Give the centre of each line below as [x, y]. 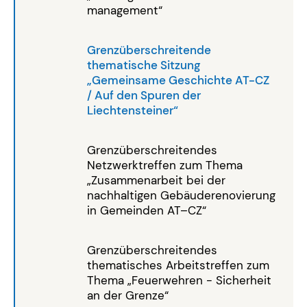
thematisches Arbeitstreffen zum [178, 265]
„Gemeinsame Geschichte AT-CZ [178, 80]
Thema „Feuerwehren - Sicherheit [179, 280]
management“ [125, 10]
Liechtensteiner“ [133, 110]
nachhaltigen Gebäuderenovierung [181, 195]
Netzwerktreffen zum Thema [165, 165]
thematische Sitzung [144, 65]
